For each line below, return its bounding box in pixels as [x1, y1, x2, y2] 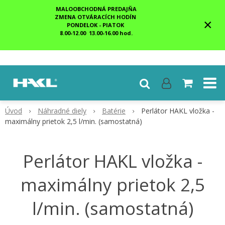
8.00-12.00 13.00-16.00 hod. [60, 29, 133, 37]
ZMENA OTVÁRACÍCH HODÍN [55, 13, 138, 21]
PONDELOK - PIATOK [67, 21, 126, 29]
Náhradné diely [38, 106, 86, 116]
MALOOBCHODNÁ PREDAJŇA [56, 5, 137, 13]
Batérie [102, 106, 126, 116]
